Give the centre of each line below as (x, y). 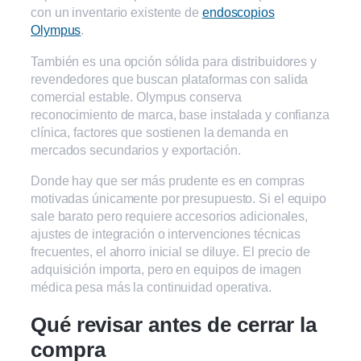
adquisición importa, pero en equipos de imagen (166, 269)
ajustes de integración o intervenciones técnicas (166, 233)
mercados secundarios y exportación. (136, 149)
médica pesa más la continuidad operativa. (151, 286)
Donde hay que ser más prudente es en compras (168, 180)
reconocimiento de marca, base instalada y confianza (180, 114)
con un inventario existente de (116, 12)
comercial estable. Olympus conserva (136, 96)
